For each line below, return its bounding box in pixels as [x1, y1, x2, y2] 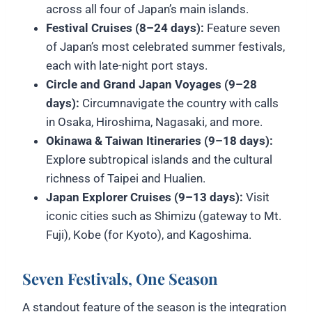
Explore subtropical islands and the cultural [46, 152, 272, 166]
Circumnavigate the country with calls [79, 95, 279, 110]
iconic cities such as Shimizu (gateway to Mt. [46, 208, 281, 223]
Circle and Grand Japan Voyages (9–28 [46, 77, 257, 91]
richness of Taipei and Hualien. [46, 171, 205, 185]
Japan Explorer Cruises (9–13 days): [46, 189, 243, 204]
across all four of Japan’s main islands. [46, 1, 249, 16]
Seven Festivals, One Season [22, 267, 218, 289]
